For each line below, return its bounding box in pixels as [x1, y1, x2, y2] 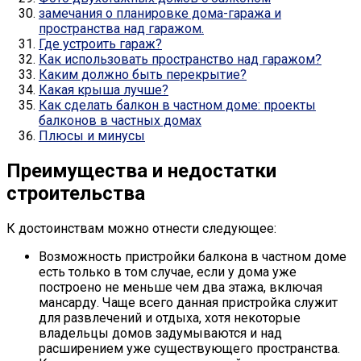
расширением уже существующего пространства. [39, 340, 340, 356]
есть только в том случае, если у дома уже [39, 263, 297, 280]
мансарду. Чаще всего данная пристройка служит [39, 294, 338, 310]
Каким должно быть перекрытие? [39, 66, 247, 82]
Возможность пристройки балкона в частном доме [39, 248, 346, 264]
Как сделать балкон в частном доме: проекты [39, 97, 316, 113]
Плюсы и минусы [39, 127, 145, 143]
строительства [6, 181, 145, 205]
